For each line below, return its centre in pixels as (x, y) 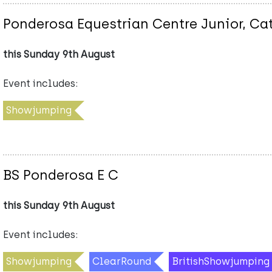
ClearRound (122, 261)
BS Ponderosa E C (61, 175)
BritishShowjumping (221, 261)
